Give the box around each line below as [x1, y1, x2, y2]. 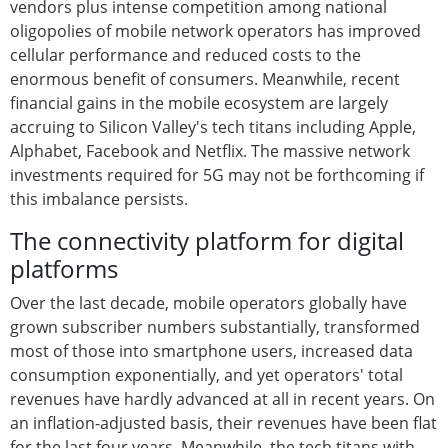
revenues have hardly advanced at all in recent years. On [10, 388, 435, 411]
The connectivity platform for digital [10, 224, 404, 258]
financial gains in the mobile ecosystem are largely [10, 92, 388, 115]
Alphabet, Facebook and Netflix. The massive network [10, 140, 410, 163]
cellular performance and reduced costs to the [10, 44, 361, 67]
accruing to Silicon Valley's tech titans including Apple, [10, 116, 416, 139]
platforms [10, 252, 118, 286]
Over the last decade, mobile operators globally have [10, 292, 407, 315]
